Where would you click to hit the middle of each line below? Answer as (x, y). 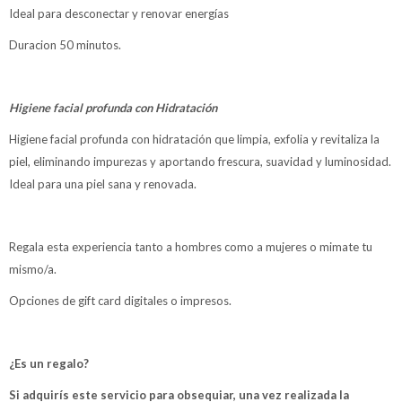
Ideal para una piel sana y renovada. (103, 184)
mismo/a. (34, 269)
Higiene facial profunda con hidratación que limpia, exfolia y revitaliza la (194, 139)
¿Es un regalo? (49, 363)
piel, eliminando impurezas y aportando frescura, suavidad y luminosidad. (200, 162)
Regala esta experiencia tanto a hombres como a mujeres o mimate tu (191, 247)
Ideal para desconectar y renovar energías (119, 13)
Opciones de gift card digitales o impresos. (122, 301)
